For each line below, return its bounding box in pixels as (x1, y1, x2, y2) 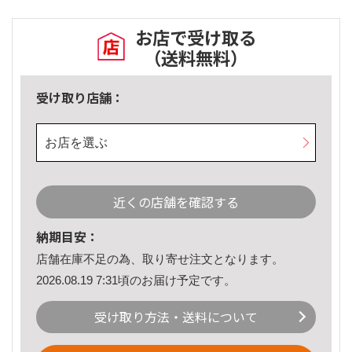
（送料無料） (144, 45, 247, 71)
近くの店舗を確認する (113, 192, 239, 212)
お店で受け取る (135, 24, 256, 50)
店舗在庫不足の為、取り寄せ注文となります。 (36, 252, 284, 266)
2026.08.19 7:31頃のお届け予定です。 (36, 273, 236, 287)
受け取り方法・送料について (94, 307, 258, 327)
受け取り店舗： (36, 88, 124, 108)
